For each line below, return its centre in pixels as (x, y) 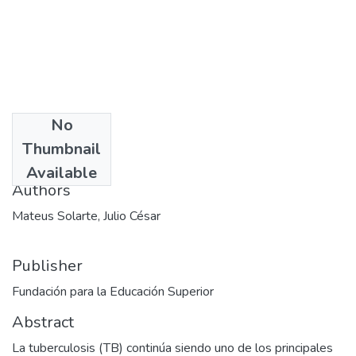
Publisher (47, 265)
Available (62, 172)
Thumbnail (62, 149)
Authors (41, 190)
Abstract (43, 322)
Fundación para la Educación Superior (113, 291)
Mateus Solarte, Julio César (86, 216)
